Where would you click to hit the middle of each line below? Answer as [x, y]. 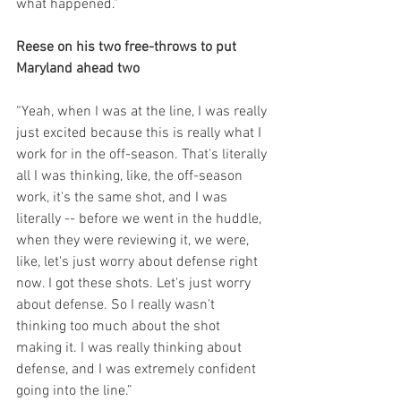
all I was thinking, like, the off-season [131, 176]
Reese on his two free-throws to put [128, 47]
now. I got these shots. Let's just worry [135, 284]
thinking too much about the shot [120, 327]
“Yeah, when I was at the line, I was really [143, 112]
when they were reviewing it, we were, [134, 241]
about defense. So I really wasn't [117, 305]
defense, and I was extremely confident [138, 370]
